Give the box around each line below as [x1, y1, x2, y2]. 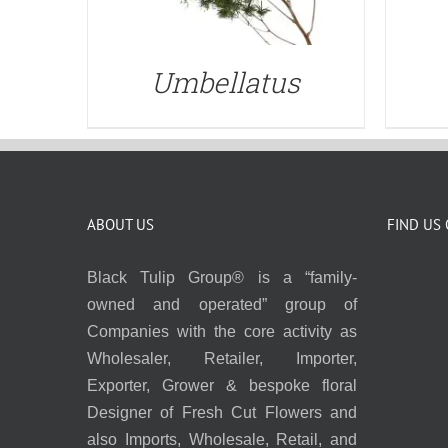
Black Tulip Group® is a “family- [87, 268, 357, 286]
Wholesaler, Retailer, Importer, [87, 349, 357, 367]
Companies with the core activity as [87, 322, 357, 340]
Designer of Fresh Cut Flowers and [87, 403, 357, 421]
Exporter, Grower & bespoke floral [87, 376, 357, 394]
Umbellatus [151, 63, 301, 101]
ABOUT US [87, 214, 154, 234]
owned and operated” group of [87, 295, 357, 313]
